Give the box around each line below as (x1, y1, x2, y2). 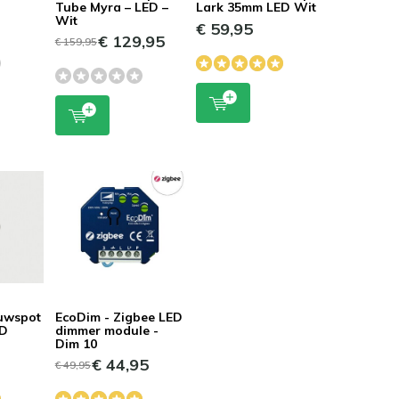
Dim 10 (54, 335, 97, 352)
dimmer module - (54, 322, 159, 338)
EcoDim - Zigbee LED (54, 308, 183, 325)
